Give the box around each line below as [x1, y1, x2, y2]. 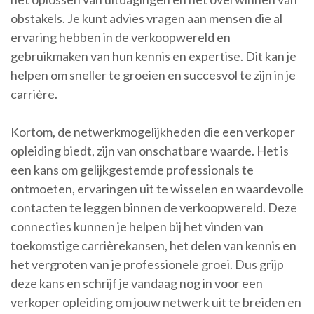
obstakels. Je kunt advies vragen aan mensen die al [11, 11, 282, 27]
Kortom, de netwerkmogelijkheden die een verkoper [11, 124, 295, 140]
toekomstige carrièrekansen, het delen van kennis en [11, 238, 296, 254]
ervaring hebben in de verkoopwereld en [11, 29, 231, 46]
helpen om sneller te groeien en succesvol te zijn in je [11, 67, 296, 83]
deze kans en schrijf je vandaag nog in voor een [11, 275, 263, 292]
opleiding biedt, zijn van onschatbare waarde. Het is [11, 143, 289, 159]
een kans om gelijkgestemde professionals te [11, 162, 254, 178]
